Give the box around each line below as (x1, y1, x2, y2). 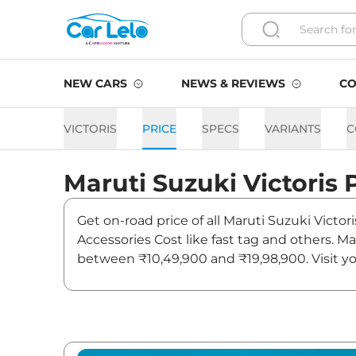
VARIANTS (265, 122, 321, 136)
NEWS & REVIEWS (181, 76, 285, 91)
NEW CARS (64, 76, 127, 91)
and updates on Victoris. (77, 270, 230, 285)
